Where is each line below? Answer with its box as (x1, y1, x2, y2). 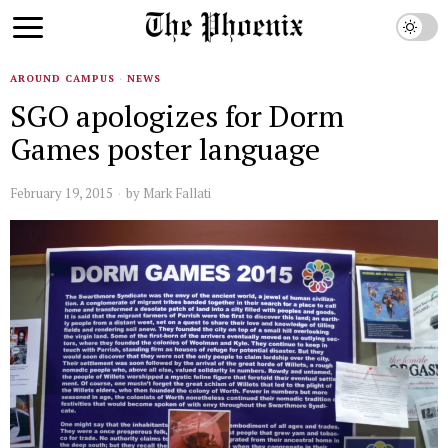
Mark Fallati (143, 184, 211, 202)
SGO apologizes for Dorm (10, 96, 344, 136)
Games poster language (10, 129, 320, 169)
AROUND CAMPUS (10, 72, 115, 85)
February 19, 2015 (10, 184, 113, 202)
